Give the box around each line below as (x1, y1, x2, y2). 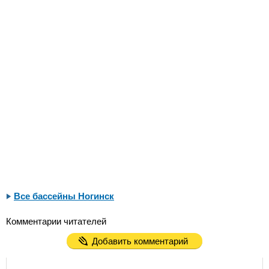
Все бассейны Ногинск (14, 191, 114, 201)
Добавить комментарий (92, 236, 188, 246)
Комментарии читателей (6, 216, 106, 226)
